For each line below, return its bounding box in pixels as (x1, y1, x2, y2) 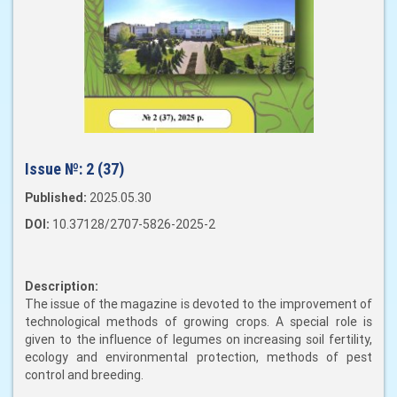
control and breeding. (25, 367, 144, 384)
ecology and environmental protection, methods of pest (25, 349, 372, 366)
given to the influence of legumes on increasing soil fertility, (25, 331, 372, 348)
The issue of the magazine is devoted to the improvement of (25, 296, 372, 313)
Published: (25, 190, 90, 206)
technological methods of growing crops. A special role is (25, 314, 372, 331)
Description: (25, 278, 98, 295)
